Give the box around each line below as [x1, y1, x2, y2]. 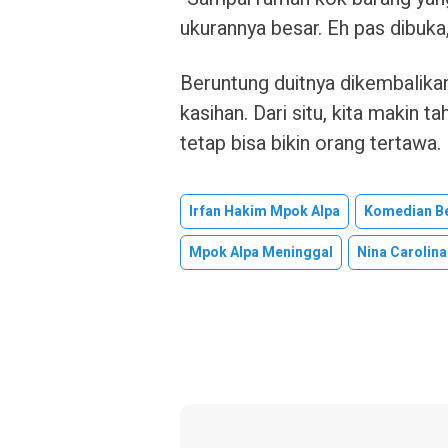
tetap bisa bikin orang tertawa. [180, 129, 441, 158]
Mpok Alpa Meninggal [189, 242, 333, 263]
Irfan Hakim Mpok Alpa [189, 201, 340, 222]
